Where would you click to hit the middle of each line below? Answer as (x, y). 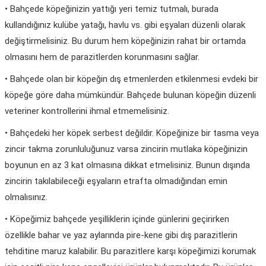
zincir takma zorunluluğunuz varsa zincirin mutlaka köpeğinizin (126, 149)
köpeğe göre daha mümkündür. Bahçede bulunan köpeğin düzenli (130, 95)
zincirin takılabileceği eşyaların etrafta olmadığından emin (116, 181)
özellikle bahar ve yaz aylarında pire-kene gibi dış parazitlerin (121, 235)
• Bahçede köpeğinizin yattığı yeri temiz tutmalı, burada (112, 9)
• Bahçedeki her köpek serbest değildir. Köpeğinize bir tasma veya (132, 133)
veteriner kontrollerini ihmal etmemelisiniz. (87, 111)
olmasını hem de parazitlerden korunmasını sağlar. (102, 57)
